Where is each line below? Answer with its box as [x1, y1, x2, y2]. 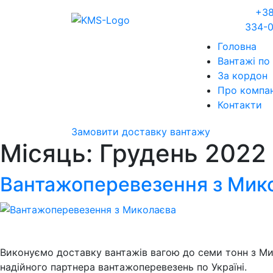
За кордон [218, 69, 268, 82]
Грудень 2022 [99, 138, 266, 168]
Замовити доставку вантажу [71, 126, 213, 138]
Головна [218, 40, 257, 52]
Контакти [218, 99, 262, 111]
